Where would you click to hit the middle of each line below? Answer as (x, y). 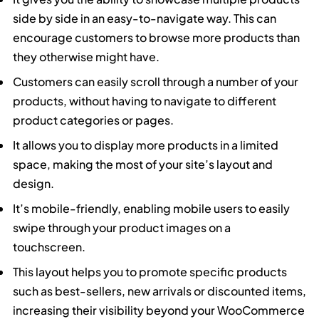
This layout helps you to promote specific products (150, 271)
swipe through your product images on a (122, 227)
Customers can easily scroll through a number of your (156, 81)
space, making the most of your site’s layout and (143, 164)
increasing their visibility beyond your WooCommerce (159, 310)
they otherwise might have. (87, 56)
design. (34, 183)
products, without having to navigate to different (145, 100)
